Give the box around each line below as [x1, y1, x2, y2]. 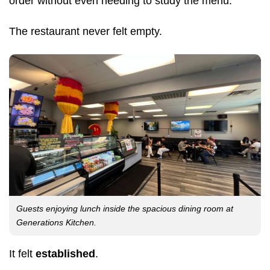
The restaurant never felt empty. [9, 25, 162, 38]
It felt [9, 247, 36, 260]
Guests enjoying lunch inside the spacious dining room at [16, 203, 233, 213]
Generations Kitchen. [16, 217, 96, 227]
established [36, 247, 95, 260]
